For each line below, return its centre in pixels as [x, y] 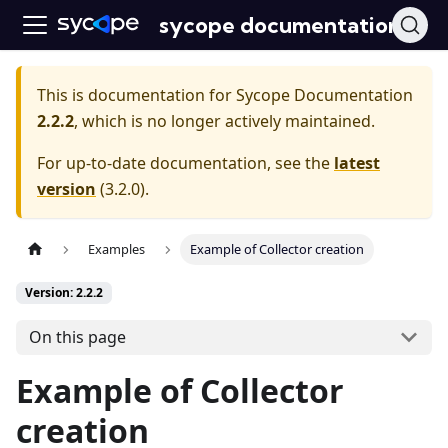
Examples [117, 249]
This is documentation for [136, 95]
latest [357, 163]
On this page [77, 337]
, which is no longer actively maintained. [224, 121]
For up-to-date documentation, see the [185, 163]
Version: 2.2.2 [64, 293]
